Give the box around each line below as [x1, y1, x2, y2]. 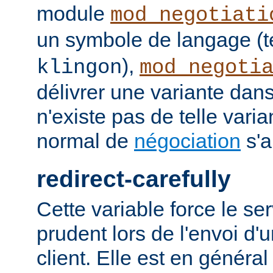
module [37, 2, 110, 26]
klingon [37, 56, 122, 80]
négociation [134, 129, 241, 153]
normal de [37, 129, 134, 153]
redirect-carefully [37, 166, 231, 193]
